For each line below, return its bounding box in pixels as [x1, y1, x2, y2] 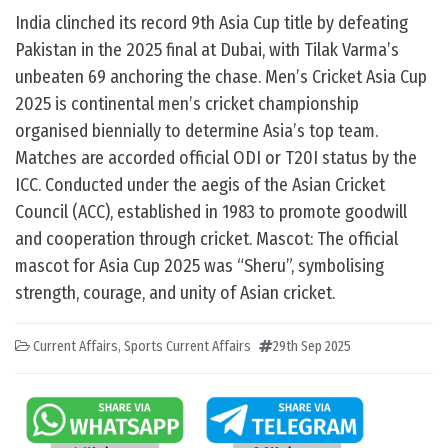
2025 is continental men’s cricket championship [15, 93, 359, 116]
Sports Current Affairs [124, 338, 251, 356]
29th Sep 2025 [273, 338, 351, 356]
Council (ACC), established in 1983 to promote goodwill [15, 201, 407, 224]
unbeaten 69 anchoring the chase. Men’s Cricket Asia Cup [15, 66, 427, 89]
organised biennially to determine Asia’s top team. [15, 120, 378, 143]
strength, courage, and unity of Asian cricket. [15, 282, 335, 305]
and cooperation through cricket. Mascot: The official [15, 228, 398, 251]
